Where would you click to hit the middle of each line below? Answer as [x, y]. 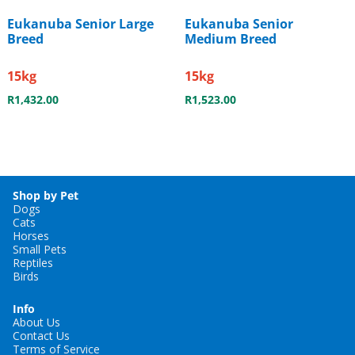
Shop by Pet [46, 196]
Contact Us [41, 336]
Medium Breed [230, 38]
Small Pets [40, 250]
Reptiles [33, 263]
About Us [36, 323]
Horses [31, 236]
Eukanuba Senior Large [80, 23]
